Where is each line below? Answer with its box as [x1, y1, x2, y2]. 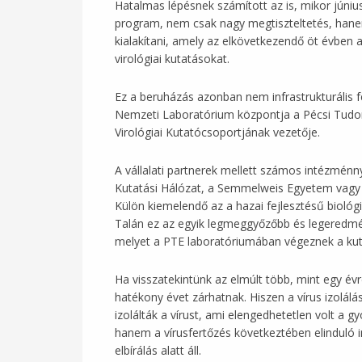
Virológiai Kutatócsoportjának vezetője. [115, 124, 326, 140]
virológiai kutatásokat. [115, 50, 229, 66]
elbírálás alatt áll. [115, 342, 201, 358]
